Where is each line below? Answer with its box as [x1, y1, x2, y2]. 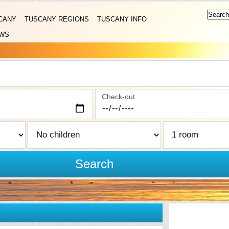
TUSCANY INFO [97, 15, 147, 23]
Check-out [102, 93, 135, 101]
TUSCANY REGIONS [25, 15, 89, 23]
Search [75, 157, 113, 171]
